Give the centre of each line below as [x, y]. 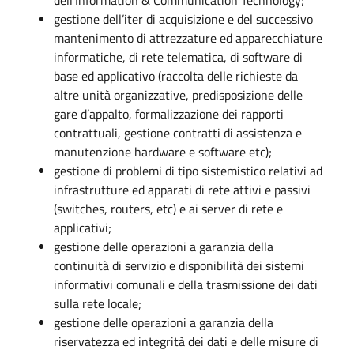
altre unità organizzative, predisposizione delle [178, 94]
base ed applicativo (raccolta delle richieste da [176, 75]
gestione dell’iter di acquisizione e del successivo [183, 19]
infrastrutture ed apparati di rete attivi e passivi [182, 189]
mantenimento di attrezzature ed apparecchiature [188, 38]
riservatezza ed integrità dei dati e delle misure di [186, 341]
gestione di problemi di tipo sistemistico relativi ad [188, 170]
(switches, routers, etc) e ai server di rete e [168, 208]
